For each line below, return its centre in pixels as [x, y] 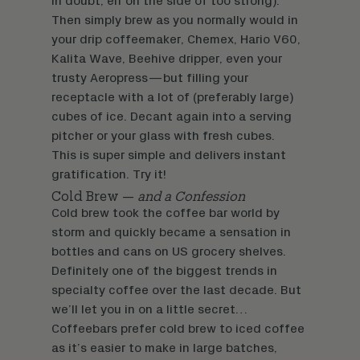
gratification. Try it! [109, 175]
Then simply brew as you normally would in [175, 20]
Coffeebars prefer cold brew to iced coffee [178, 329]
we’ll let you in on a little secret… [149, 310]
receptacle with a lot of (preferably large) [172, 98]
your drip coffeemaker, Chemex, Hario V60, [176, 40]
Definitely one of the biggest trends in [164, 271]
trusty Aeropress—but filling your [150, 78]
